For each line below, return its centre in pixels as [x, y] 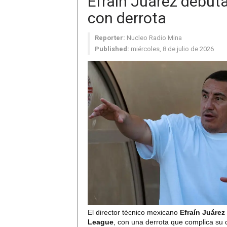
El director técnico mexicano [134, 213]
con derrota [127, 18]
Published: [112, 49]
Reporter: [110, 38]
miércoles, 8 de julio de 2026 [172, 49]
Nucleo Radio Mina [154, 38]
